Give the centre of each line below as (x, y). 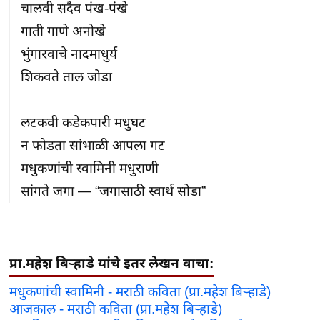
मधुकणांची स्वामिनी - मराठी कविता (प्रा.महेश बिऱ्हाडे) (140, 292)
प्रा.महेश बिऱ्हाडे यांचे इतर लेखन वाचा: (112, 263)
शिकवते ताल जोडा (67, 76)
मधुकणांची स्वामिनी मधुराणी (90, 168)
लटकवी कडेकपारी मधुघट (84, 122)
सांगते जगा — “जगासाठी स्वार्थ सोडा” (114, 191)
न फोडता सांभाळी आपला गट (93, 145)
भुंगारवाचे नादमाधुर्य (69, 54)
